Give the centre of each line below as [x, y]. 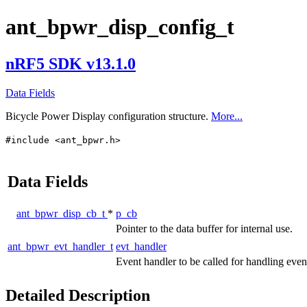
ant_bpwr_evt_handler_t [60, 246]
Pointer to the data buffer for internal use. [204, 228]
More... [227, 116]
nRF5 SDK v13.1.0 [71, 63]
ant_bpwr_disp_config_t [120, 27]
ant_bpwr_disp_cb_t [62, 213]
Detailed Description [78, 295]
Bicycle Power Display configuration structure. [108, 116]
